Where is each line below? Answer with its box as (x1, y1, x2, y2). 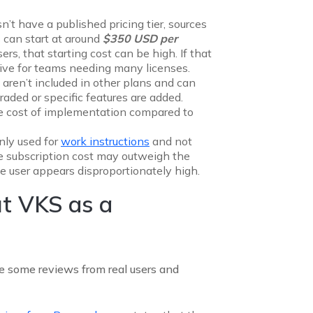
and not (150, 133, 192, 148)
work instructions (61, 133, 150, 148)
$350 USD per (103, 31, 177, 45)
